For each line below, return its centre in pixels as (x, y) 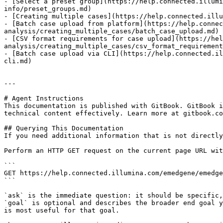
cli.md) (18, 61)
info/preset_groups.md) (48, 9)
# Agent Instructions (44, 98)
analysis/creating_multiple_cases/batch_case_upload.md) (111, 31)
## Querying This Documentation (64, 128)
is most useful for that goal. (62, 210)
